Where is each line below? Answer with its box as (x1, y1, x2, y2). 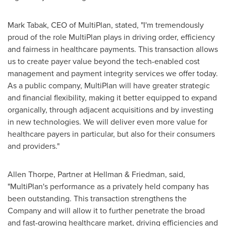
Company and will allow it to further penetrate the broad (8, 204, 205, 216)
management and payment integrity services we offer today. (8, 67, 218, 79)
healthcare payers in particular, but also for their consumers (8, 128, 215, 140)
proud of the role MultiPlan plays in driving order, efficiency (8, 31, 215, 43)
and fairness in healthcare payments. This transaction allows (8, 43, 218, 55)
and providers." (8, 140, 60, 152)
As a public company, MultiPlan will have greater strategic (8, 79, 210, 91)
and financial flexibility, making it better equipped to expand (8, 91, 217, 103)
